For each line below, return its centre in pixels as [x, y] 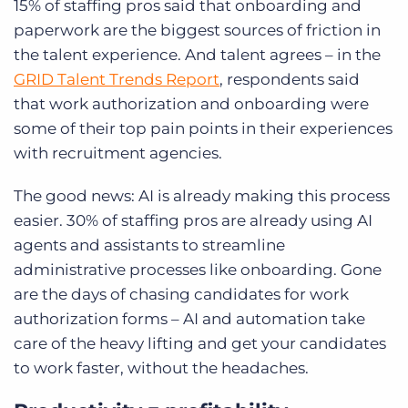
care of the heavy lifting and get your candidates [200, 344]
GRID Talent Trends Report [117, 80]
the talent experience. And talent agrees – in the [197, 55]
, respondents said [290, 80]
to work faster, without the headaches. [161, 368]
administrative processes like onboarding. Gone [198, 270]
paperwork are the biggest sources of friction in [197, 31]
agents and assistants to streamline [149, 245]
